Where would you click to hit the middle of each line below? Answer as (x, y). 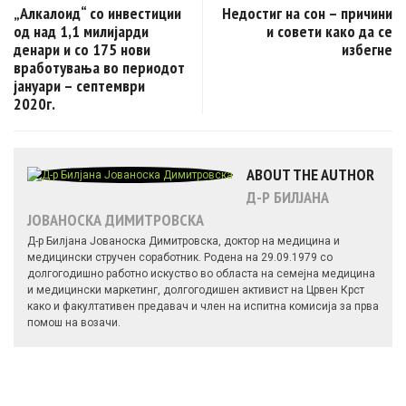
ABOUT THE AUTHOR (310, 175)
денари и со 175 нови (82, 50)
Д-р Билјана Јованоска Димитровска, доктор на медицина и (184, 242)
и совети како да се (329, 32)
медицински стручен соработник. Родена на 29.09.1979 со (180, 258)
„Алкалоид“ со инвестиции (97, 14)
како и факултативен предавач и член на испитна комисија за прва (203, 307)
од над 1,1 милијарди (81, 32)
